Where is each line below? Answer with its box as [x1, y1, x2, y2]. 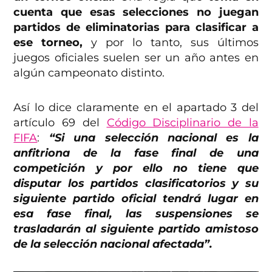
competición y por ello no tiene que [13, 161, 259, 175]
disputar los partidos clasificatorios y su [13, 176, 259, 190]
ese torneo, [13, 35, 83, 49]
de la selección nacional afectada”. [13, 237, 213, 251]
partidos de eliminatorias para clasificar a [13, 20, 259, 34]
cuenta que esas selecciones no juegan [13, 5, 259, 19]
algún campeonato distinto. [13, 66, 165, 80]
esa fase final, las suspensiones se [13, 206, 259, 220]
